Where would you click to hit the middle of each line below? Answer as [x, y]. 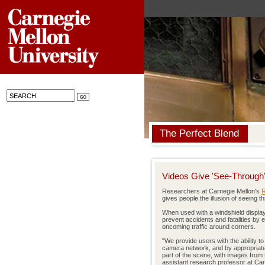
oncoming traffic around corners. [209, 227]
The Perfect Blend [199, 133]
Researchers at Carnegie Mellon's [212, 191]
